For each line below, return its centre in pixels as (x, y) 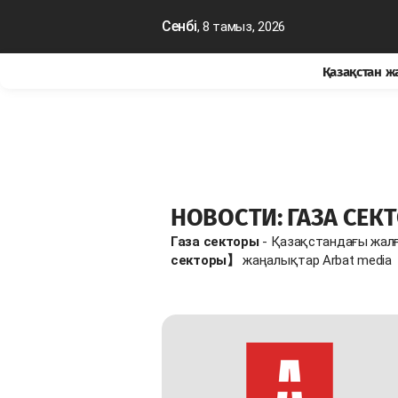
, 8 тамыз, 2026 (241, 27)
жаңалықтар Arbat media (315, 260)
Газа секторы (215, 241)
